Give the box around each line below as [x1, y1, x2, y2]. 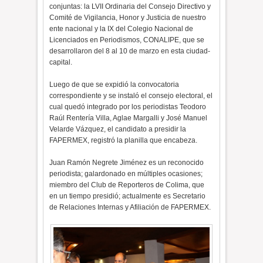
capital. [49, 58, 73, 66]
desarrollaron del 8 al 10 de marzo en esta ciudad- [49, 47, 211, 55]
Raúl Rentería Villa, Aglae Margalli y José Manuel [49, 114, 208, 122]
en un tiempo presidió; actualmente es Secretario [49, 192, 206, 200]
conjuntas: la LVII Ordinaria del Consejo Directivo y [49, 2, 211, 11]
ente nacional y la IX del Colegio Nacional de [49, 25, 194, 33]
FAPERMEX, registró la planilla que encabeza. [49, 136, 198, 144]
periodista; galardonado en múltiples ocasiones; [49, 170, 203, 178]
